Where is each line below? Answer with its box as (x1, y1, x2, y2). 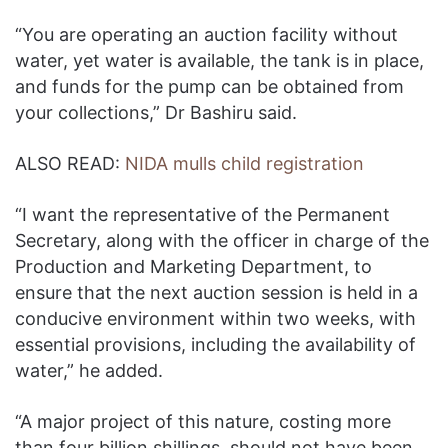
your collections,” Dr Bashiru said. (15, 101, 297, 123)
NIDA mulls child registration (125, 152, 364, 174)
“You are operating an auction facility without (15, 23, 398, 45)
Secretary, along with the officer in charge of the (15, 229, 429, 251)
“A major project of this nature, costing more (15, 410, 391, 432)
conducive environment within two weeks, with (15, 307, 416, 329)
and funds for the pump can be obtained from (15, 75, 404, 97)
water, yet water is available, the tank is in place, (15, 49, 424, 71)
